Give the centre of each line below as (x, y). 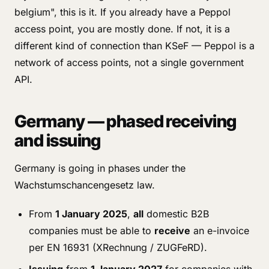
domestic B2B (176, 214)
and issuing (58, 141)
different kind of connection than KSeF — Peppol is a (134, 46)
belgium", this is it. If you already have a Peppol (122, 12)
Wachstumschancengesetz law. (85, 185)
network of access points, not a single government (129, 62)
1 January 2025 (91, 214)
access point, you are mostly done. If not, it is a (122, 29)
